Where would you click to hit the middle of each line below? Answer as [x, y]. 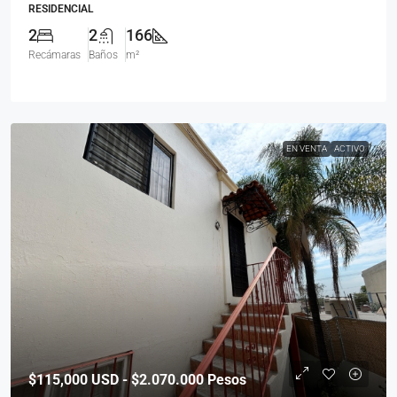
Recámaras [54, 55]
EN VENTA [307, 149]
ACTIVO [350, 149]
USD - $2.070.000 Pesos [167, 380]
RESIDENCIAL [61, 9]
